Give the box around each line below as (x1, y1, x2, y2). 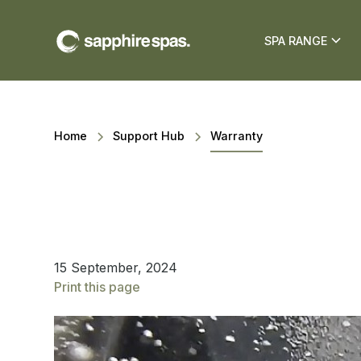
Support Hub (113, 129, 185, 143)
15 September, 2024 (54, 259, 178, 276)
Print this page (54, 279, 141, 295)
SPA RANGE (264, 33, 328, 48)
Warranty (210, 129, 263, 143)
